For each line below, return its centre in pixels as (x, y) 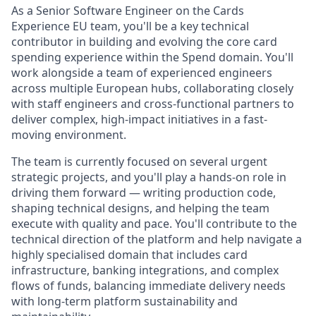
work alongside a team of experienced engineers (142, 73)
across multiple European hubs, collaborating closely (152, 88)
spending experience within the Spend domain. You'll (152, 57)
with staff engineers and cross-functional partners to (153, 104)
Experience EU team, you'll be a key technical (130, 26)
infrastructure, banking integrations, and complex (145, 270)
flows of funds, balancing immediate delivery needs (148, 286)
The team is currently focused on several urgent (139, 162)
